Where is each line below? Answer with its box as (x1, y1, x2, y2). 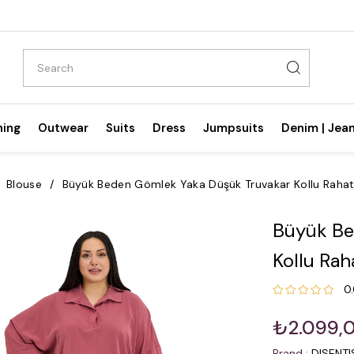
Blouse (6, 176, 42, 191)
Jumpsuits (203, 120, 264, 136)
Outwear (38, 120, 88, 136)
